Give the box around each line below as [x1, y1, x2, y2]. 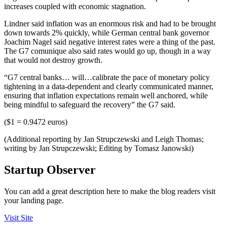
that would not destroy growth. [4, 56, 102, 65]
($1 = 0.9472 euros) [4, 118, 67, 127]
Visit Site [4, 213, 33, 222]
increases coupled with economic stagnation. [4, 2, 146, 11]
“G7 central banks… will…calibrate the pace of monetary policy [4, 73, 210, 82]
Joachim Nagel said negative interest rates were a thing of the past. [4, 37, 215, 47]
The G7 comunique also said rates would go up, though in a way [4, 47, 211, 56]
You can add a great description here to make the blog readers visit [4, 186, 215, 196]
